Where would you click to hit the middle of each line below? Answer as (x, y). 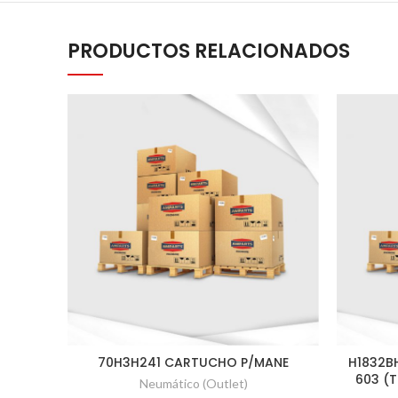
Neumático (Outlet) (193, 383)
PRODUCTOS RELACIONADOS (209, 51)
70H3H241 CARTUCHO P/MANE (193, 362)
